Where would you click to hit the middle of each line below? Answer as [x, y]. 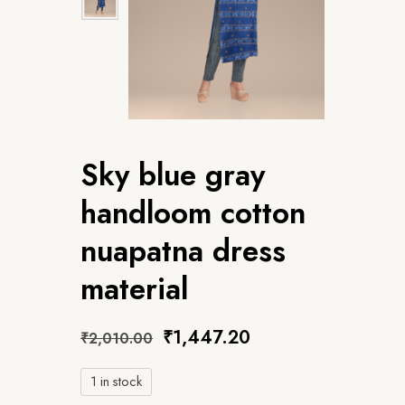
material [134, 288]
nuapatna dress [183, 250]
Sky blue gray [173, 174]
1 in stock [116, 381]
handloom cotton [193, 212]
